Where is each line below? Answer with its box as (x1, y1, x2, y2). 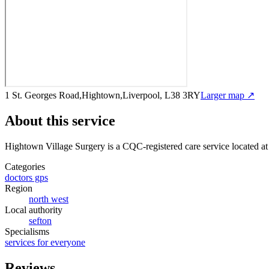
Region (5, 183, 32, 193)
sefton (29, 215, 52, 226)
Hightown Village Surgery (5, 141, 105, 151)
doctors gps (5, 172, 48, 183)
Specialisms (5, 226, 49, 237)
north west (29, 193, 68, 204)
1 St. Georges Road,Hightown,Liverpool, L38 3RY (5, 89, 201, 100)
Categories (5, 161, 45, 172)
